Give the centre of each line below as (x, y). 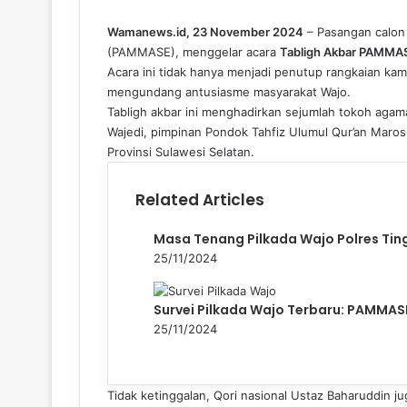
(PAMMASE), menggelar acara (194, 52)
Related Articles (200, 200)
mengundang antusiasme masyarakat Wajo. (229, 92)
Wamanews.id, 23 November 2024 (205, 32)
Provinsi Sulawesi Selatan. (181, 152)
